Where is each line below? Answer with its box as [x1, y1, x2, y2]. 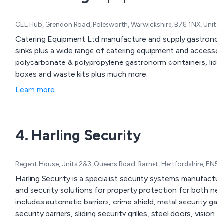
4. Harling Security [15, 126, 141, 144]
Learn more [15, 85, 55, 94]
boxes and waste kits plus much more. [15, 69, 148, 79]
